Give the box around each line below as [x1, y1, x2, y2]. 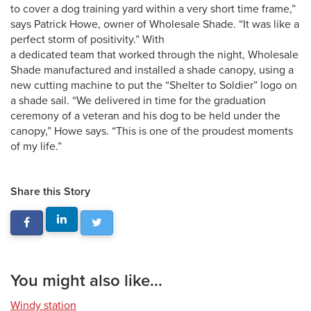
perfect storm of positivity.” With [10, 33, 165, 47]
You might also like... [10, 271, 162, 291]
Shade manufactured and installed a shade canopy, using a [10, 63, 294, 77]
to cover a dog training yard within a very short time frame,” [10, 2, 296, 16]
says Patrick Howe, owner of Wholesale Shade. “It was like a [10, 17, 299, 31]
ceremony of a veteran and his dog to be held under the [10, 109, 280, 123]
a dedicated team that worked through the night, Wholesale [10, 48, 299, 62]
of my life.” [10, 140, 62, 153]
